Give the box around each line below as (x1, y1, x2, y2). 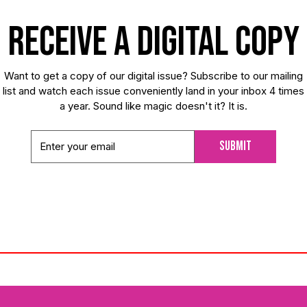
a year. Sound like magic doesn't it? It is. (60, 99, 247, 112)
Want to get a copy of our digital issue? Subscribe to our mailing (4, 69, 303, 82)
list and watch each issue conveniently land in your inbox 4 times (3, 84, 304, 97)
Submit (219, 138, 251, 154)
